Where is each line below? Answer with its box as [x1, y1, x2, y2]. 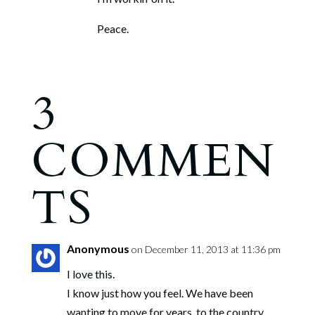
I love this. [66, 267, 115, 281]
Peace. [31, 22, 129, 35]
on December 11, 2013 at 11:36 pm [131, 243, 281, 255]
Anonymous [66, 242, 129, 255]
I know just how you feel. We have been [66, 286, 253, 300]
